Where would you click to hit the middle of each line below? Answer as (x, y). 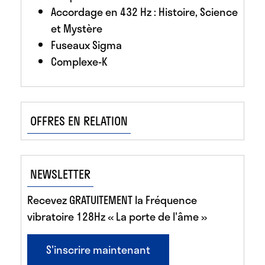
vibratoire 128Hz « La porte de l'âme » (118, 216)
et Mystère (77, 28)
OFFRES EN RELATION (79, 120)
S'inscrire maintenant (98, 249)
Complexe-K (79, 61)
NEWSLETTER (60, 174)
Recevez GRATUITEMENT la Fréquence (112, 200)
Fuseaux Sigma (86, 45)
